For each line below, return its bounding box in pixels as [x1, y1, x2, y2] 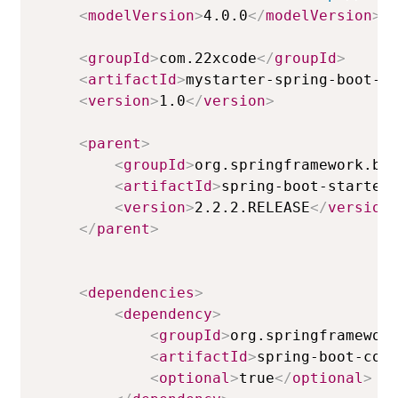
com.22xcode [159, 50, 258, 67]
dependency [123, 306, 213, 322]
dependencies [88, 284, 195, 301]
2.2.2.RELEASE [195, 199, 311, 216]
